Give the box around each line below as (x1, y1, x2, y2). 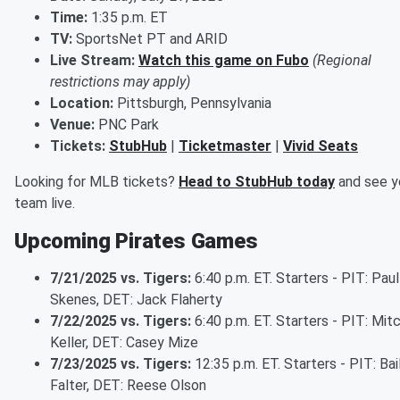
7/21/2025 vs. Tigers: (50, 270, 191, 287)
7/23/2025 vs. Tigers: (50, 355, 191, 373)
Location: (50, 95, 113, 112)
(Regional (312, 52, 371, 70)
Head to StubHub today (179, 173, 335, 191)
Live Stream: (50, 52, 135, 70)
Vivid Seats (283, 137, 358, 155)
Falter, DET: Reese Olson (50, 377, 206, 395)
